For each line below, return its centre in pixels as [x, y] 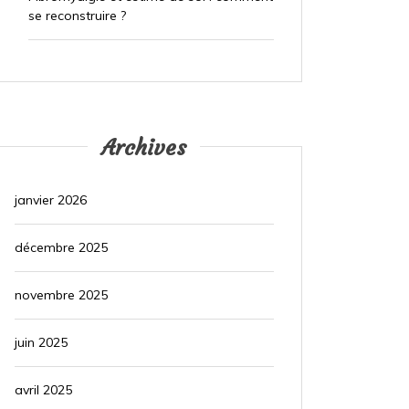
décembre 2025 [61, 248]
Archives [144, 148]
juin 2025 [41, 343]
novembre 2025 [61, 295]
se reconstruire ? [77, 16]
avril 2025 [43, 390]
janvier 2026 [50, 200]
